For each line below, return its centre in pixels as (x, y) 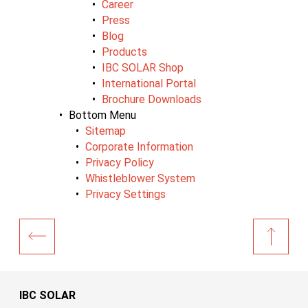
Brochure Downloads (152, 99)
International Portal (149, 83)
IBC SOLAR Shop (143, 67)
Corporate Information (139, 146)
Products (124, 52)
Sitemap (106, 131)
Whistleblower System (140, 178)
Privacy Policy (120, 162)
